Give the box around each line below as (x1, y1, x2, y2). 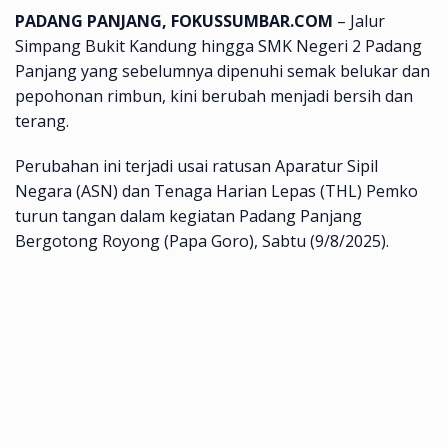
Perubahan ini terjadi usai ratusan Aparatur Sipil (15, 154, 378, 177)
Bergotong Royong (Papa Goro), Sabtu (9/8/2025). (15, 229, 389, 252)
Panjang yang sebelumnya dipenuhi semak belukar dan (15, 59, 430, 82)
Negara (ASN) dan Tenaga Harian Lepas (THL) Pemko (15, 179, 418, 202)
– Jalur (333, 9, 385, 32)
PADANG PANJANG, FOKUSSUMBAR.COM (15, 9, 333, 32)
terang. (15, 109, 69, 132)
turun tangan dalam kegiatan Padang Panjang (15, 204, 362, 227)
